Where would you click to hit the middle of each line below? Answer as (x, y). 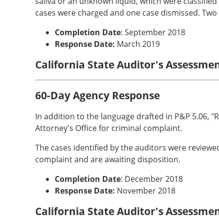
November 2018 (145, 191)
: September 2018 (153, 32)
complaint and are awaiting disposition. (108, 159)
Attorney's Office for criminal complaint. (109, 128)
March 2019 (137, 44)
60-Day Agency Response (98, 95)
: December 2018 (152, 179)
